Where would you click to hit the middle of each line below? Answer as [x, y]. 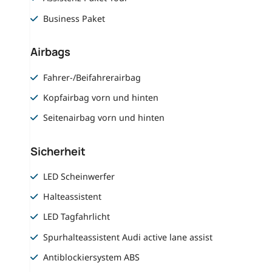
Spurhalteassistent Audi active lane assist [128, 237]
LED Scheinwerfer [79, 176]
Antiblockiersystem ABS [92, 257]
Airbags [50, 52]
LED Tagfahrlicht [77, 217]
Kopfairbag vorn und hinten [101, 97]
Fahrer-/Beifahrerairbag [92, 77]
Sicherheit [58, 151]
